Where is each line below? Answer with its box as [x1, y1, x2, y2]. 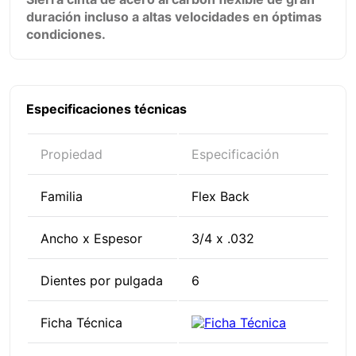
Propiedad [41, 146, 103, 163]
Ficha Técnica [41, 315, 122, 331]
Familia [41, 188, 83, 205]
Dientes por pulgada [41, 273, 163, 289]
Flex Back [192, 188, 250, 205]
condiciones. [26, 26, 106, 43]
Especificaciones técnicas [26, 101, 187, 118]
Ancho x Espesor [41, 230, 142, 247]
